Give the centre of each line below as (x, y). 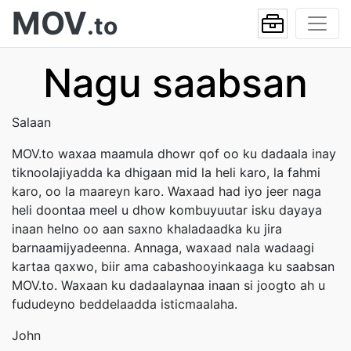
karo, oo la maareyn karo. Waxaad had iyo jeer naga (166, 191)
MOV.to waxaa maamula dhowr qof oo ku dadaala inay (174, 154)
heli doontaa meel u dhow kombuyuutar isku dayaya (167, 210)
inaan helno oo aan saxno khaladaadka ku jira (147, 229)
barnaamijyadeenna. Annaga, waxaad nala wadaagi (163, 248)
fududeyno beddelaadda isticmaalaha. (125, 304)
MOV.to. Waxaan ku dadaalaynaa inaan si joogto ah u (168, 285)
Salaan (31, 122)
